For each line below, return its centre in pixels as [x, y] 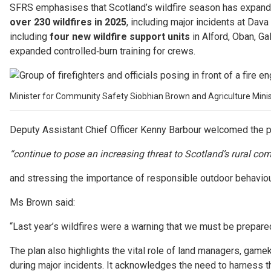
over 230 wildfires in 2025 [68, 22]
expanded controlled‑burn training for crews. [103, 51]
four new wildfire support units [120, 37]
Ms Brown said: [42, 203]
